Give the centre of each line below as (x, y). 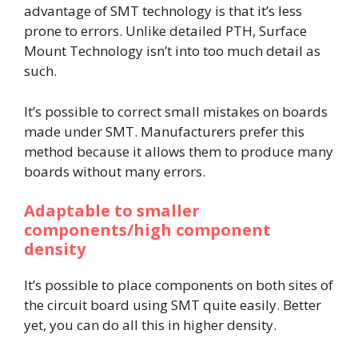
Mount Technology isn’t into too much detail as (172, 51)
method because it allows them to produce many (179, 151)
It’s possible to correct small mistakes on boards (176, 111)
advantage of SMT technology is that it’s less (163, 11)
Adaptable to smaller (112, 211)
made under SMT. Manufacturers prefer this (164, 131)
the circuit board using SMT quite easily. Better (173, 305)
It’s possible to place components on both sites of (179, 285)
